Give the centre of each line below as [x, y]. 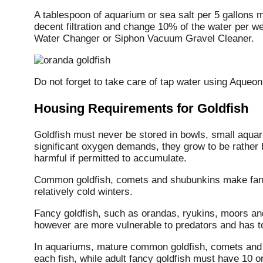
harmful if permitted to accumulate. [110, 158]
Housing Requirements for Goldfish [141, 108]
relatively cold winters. [83, 191]
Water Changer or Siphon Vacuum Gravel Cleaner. [144, 38]
